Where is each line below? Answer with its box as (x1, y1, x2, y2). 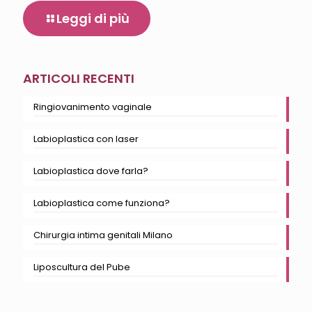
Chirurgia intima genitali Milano (33, 228, 173, 242)
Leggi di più (56, 10, 130, 28)
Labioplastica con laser (33, 132, 139, 146)
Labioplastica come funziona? (33, 196, 170, 210)
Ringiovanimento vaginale (33, 100, 152, 114)
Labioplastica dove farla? (33, 164, 148, 178)
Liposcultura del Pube (33, 260, 130, 274)
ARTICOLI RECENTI (23, 70, 134, 88)
